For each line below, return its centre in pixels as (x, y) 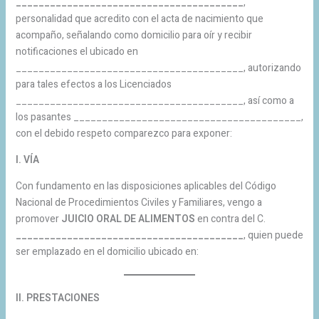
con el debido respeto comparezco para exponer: (124, 133)
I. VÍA (27, 159)
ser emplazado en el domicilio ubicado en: (107, 251)
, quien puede (273, 235)
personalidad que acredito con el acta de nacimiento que (139, 19)
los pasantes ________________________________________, (159, 117)
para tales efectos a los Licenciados (93, 84)
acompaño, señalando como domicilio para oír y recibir (134, 35)
